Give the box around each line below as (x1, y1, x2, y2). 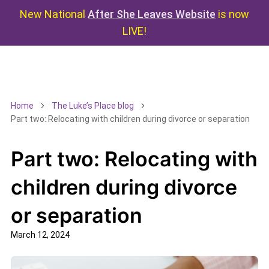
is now (216, 8, 249, 20)
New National (20, 8, 88, 20)
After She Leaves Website (88, 8, 216, 20)
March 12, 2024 (10, 230, 70, 240)
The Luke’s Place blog (51, 101, 134, 110)
